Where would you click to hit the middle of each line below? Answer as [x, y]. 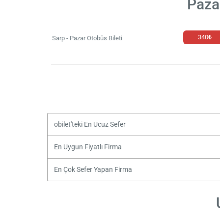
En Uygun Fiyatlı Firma [88, 147]
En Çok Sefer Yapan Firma [93, 169]
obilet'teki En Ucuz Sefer [90, 124]
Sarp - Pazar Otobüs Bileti [87, 38]
